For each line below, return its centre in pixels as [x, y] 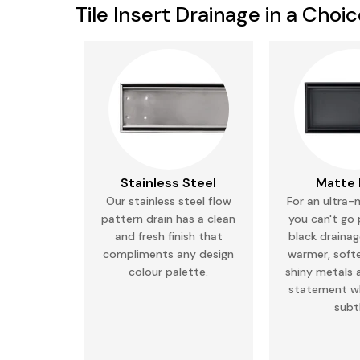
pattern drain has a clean [169, 219]
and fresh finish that [168, 236]
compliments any [150, 254]
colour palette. [169, 272]
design [215, 254]
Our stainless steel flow [168, 201]
